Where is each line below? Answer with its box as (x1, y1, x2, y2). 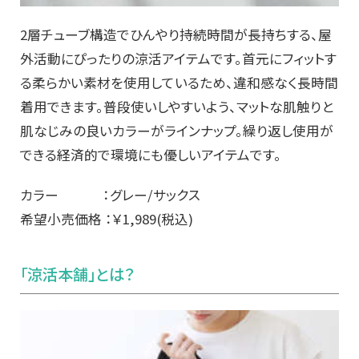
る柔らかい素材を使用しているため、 (20, 72, 233, 92)
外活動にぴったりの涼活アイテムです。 (20, 48, 242, 68)
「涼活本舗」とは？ (20, 262, 135, 285)
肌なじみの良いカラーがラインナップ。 (20, 120, 243, 140)
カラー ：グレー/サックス (20, 184, 200, 204)
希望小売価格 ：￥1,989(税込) (20, 208, 193, 228)
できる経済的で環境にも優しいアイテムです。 (20, 144, 281, 164)
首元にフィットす (242, 48, 337, 68)
